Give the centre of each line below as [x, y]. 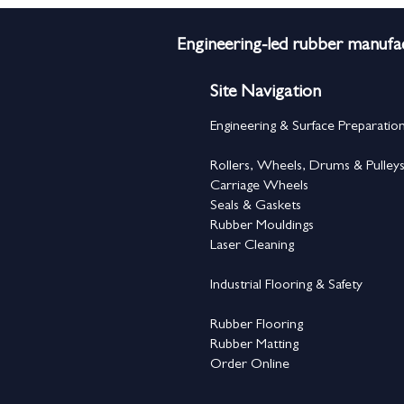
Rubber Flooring [257, 326]
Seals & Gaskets [256, 207]
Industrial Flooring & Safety [286, 286]
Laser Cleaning [252, 247]
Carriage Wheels [259, 187]
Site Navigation [266, 93]
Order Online [250, 366]
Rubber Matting [254, 346]
